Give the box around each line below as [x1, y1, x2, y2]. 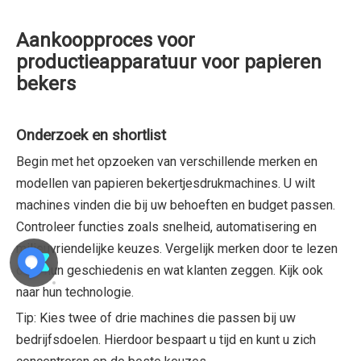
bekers [16, 73, 76, 95]
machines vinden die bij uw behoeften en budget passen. [16, 197, 335, 213]
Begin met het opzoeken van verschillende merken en [16, 154, 317, 169]
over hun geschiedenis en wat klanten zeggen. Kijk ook [16, 263, 323, 278]
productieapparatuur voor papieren [16, 51, 322, 73]
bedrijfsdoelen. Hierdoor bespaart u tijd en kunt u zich [16, 332, 316, 347]
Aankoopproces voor [16, 29, 195, 52]
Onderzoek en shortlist [16, 127, 166, 144]
